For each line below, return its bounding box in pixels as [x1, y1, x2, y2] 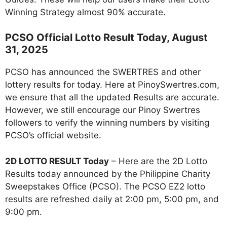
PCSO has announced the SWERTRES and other [5, 67, 201, 78]
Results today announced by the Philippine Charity [5, 168, 210, 179]
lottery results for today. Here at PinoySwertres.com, [5, 80, 219, 90]
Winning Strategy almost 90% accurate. [5, 7, 166, 17]
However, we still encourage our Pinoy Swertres [5, 105, 200, 116]
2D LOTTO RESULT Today [5, 156, 109, 166]
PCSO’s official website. [5, 130, 101, 141]
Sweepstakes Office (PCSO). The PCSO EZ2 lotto [5, 181, 205, 192]
